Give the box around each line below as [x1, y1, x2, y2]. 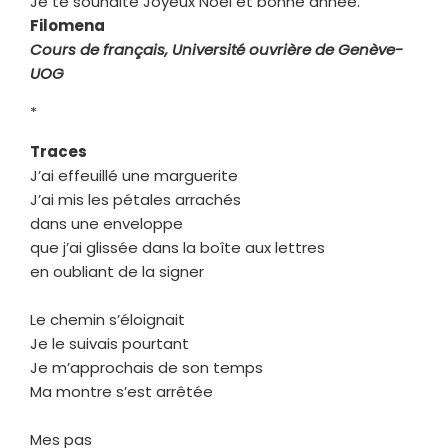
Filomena [30, 14, 105, 36]
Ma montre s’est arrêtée [30, 380, 213, 402]
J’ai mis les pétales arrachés [30, 188, 241, 210]
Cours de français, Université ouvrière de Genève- [30, 38, 403, 60]
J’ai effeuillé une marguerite [30, 164, 238, 186]
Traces [30, 140, 87, 162]
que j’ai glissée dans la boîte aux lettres [30, 236, 325, 258]
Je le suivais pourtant [30, 332, 189, 354]
